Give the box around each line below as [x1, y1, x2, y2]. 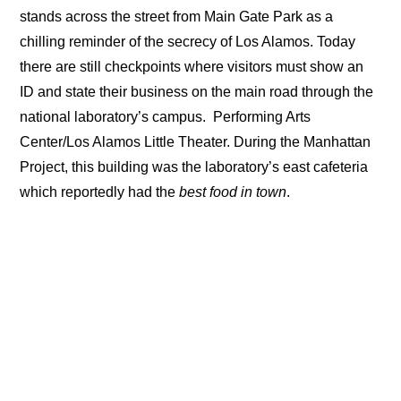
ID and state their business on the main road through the [20, 83, 374, 99]
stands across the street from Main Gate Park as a [20, 8, 334, 24]
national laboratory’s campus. [20, 108, 210, 124]
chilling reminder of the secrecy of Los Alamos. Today [20, 33, 356, 49]
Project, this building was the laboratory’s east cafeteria [20, 158, 369, 175]
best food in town [179, 183, 287, 200]
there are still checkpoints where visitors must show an [20, 58, 364, 74]
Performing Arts [209, 108, 311, 124]
